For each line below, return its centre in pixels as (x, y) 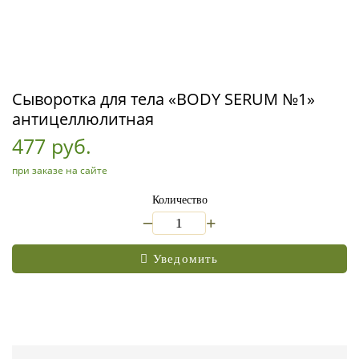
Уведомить (186, 258)
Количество (179, 200)
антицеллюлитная (83, 119)
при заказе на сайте (60, 170)
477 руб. (52, 146)
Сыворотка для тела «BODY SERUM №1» (163, 99)
